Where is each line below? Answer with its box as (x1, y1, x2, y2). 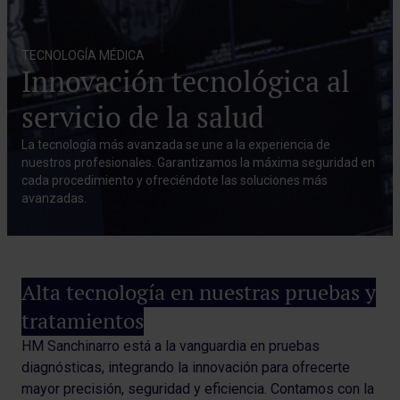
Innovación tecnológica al (21, 63, 350, 100)
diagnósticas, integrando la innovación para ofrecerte (21, 359, 350, 376)
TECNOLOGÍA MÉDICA (21, 48, 145, 62)
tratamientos (21, 307, 144, 335)
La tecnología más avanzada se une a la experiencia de (21, 137, 330, 152)
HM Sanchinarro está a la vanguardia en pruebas (21, 337, 320, 354)
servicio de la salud (21, 99, 264, 136)
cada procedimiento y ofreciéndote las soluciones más (21, 173, 328, 187)
